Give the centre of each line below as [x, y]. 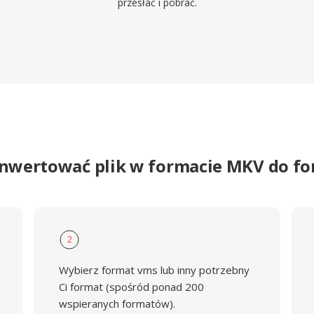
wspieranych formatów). [117, 303]
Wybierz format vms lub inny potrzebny [154, 270]
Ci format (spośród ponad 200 [131, 287]
